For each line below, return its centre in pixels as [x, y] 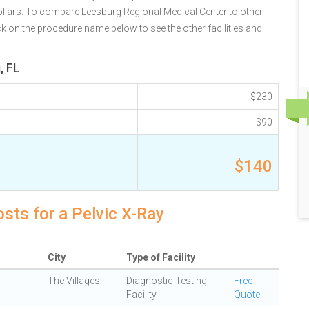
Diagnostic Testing [167, 281]
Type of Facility [161, 257]
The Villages [74, 281]
